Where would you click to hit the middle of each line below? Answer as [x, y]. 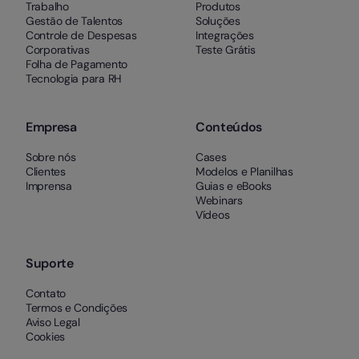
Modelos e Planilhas [244, 172]
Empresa [51, 127]
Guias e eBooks [234, 186]
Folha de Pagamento [77, 65]
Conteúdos [229, 127]
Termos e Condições [77, 308]
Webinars [219, 201]
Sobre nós [51, 157]
